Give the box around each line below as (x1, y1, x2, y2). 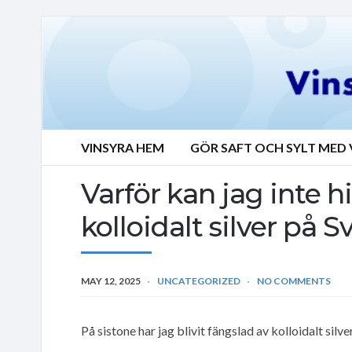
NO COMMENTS (257, 274, 331, 287)
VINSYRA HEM (81, 140, 164, 155)
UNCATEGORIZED (157, 274, 240, 287)
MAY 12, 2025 (81, 274, 141, 287)
